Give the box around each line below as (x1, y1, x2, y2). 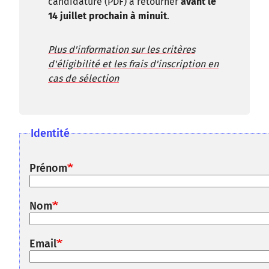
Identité (31, 127, 70, 140)
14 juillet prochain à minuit (48, 10, 167, 22)
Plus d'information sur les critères (48, 44, 195, 55)
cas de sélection (48, 73, 119, 84)
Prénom (29, 162, 67, 175)
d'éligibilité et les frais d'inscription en (48, 58, 219, 70)
